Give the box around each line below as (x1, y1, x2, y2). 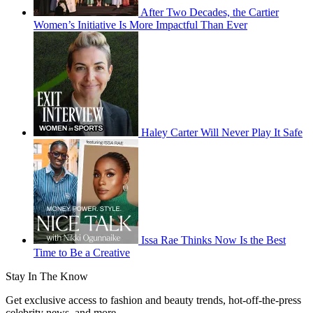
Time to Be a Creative (34, 246, 130, 259)
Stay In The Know (6, 270, 88, 282)
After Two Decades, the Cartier (140, 6, 279, 18)
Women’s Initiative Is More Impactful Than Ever (34, 18, 247, 31)
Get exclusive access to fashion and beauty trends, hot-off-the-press (6, 293, 301, 306)
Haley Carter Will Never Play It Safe (141, 126, 303, 138)
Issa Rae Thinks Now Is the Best (141, 233, 286, 246)
